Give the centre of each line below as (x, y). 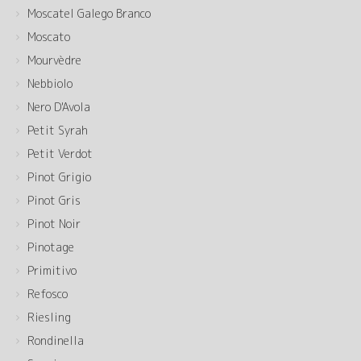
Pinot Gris (54, 200)
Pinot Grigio (59, 177)
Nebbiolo (50, 83)
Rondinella (56, 340)
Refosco (48, 294)
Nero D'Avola (59, 107)
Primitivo (52, 270)
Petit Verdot (60, 154)
